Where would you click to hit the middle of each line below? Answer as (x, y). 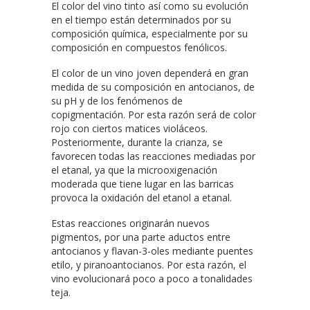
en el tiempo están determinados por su (141, 19)
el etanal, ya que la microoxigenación (134, 170)
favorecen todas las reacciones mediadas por (153, 156)
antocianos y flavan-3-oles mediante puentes (152, 250)
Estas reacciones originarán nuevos (130, 223)
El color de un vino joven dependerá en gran (150, 73)
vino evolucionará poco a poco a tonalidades (152, 278)
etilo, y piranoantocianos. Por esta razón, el (149, 264)
